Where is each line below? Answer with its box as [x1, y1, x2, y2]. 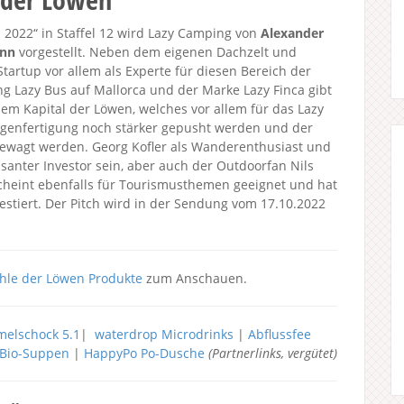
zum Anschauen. [142, 270, 247, 287]
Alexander [261, 24, 324, 41]
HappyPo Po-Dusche [83, 344, 205, 362]
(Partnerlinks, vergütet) [207, 344, 337, 362]
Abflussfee [247, 326, 311, 343]
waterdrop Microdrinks [94, 326, 234, 343]
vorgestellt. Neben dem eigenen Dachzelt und [15, 43, 297, 60]
